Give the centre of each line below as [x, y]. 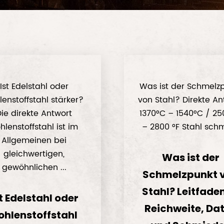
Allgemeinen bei [34, 140]
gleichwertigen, [34, 154]
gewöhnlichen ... [34, 167]
